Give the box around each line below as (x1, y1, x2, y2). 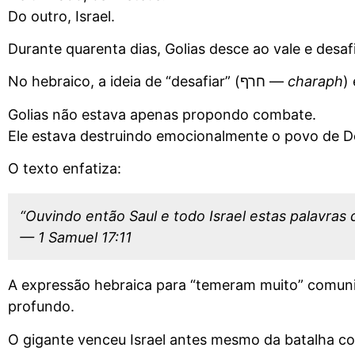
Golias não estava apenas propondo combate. (8, 105, 316, 123)
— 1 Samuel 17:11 (20, 229, 132, 246)
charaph (288, 73, 343, 90)
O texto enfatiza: (8, 160, 121, 177)
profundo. (8, 298, 74, 315)
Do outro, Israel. (8, 7, 115, 25)
